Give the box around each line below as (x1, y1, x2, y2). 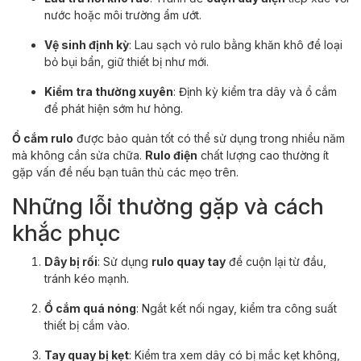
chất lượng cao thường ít (197, 147, 329, 162)
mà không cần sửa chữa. (12, 147, 145, 162)
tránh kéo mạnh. (44, 271, 129, 285)
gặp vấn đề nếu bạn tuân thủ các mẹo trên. (12, 164, 239, 179)
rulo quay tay (151, 254, 226, 268)
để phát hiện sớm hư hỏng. (44, 101, 183, 115)
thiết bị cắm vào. (44, 317, 130, 332)
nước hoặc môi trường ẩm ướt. (44, 7, 201, 22)
